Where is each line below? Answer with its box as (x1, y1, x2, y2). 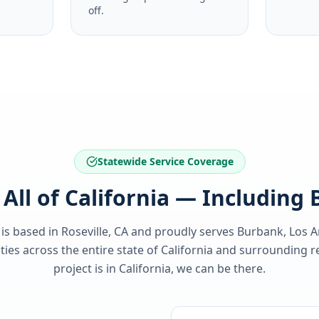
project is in (53, 261, 119, 276)
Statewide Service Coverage (97, 155, 234, 168)
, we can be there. (171, 261, 266, 276)
